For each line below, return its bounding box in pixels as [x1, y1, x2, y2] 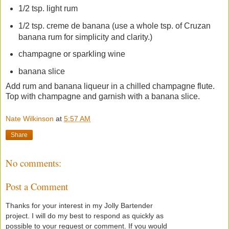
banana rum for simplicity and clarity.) [18, 32, 152, 41]
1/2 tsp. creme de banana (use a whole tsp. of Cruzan [18, 21, 211, 30]
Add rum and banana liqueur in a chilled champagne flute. [6, 82, 215, 91]
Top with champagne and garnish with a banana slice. [6, 92, 202, 101]
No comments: [6, 156, 61, 169]
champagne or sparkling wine [18, 50, 125, 59]
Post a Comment [6, 180, 68, 193]
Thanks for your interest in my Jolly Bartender [6, 201, 153, 210]
